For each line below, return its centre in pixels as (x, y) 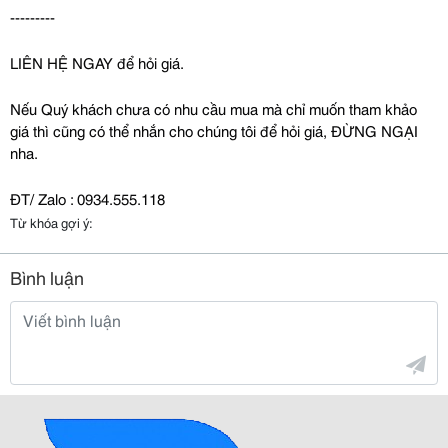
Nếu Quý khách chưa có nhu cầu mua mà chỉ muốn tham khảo (213, 108)
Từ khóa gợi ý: (51, 222)
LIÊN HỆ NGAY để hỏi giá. (97, 62)
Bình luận (47, 277)
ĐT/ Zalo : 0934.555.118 (87, 198)
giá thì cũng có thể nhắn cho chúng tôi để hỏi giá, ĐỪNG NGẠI (214, 130)
